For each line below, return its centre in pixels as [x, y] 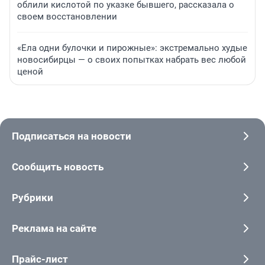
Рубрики [33, 198]
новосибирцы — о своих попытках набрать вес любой [132, 60]
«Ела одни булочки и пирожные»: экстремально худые [132, 48]
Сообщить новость [58, 167]
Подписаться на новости [72, 136]
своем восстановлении [67, 17]
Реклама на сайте [54, 229]
